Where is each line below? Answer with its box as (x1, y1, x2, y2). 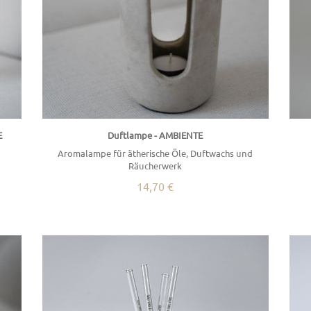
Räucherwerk (128, 159, 183, 171)
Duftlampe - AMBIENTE (108, 128, 203, 141)
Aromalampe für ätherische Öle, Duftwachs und (58, 146, 253, 159)
